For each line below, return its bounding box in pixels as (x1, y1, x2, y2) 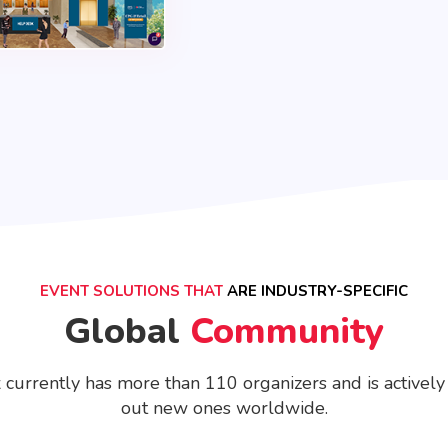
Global (64, 306, 190, 356)
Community (190, 306, 384, 356)
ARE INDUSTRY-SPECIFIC (223, 280, 408, 301)
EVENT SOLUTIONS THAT (40, 280, 223, 301)
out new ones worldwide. (120, 395, 328, 420)
